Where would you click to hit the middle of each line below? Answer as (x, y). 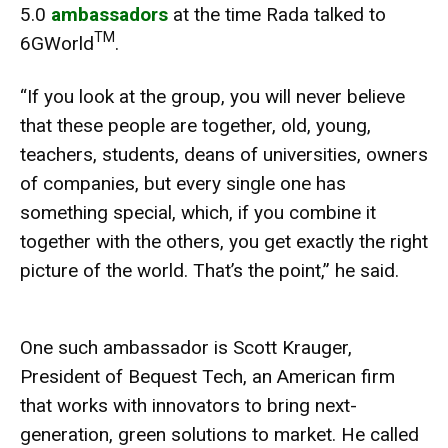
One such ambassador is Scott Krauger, (186, 347)
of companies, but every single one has (183, 183)
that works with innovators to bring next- (188, 405)
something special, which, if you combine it (198, 212)
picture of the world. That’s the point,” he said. (209, 270)
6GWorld (57, 43)
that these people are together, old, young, (195, 125)
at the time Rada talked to (277, 14)
